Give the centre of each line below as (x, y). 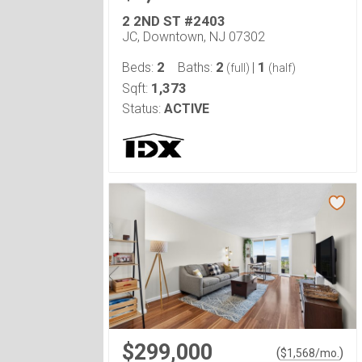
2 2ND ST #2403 (174, 21)
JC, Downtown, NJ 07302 (194, 37)
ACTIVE (187, 109)
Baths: (197, 67)
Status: (141, 109)
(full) (238, 68)
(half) (281, 68)
